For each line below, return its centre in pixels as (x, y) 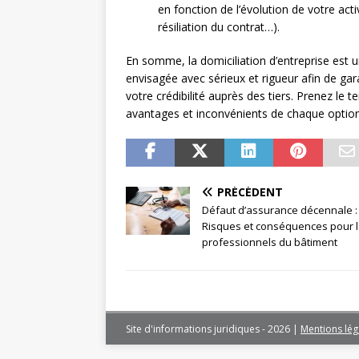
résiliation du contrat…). (219, 27)
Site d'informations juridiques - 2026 (209, 329)
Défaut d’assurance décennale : (280, 210)
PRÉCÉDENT (250, 192)
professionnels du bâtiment (270, 242)
